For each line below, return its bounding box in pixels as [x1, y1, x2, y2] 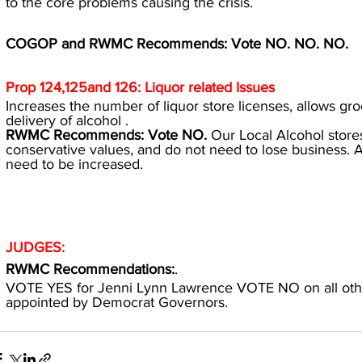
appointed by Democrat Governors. [6, 294, 228, 310]
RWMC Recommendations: [6, 261, 175, 277]
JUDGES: [6, 239, 65, 255]
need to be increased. [6, 156, 143, 172]
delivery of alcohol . [6, 112, 128, 128]
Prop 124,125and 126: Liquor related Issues [6, 79, 275, 95]
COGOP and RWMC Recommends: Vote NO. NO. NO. [6, 36, 348, 52]
